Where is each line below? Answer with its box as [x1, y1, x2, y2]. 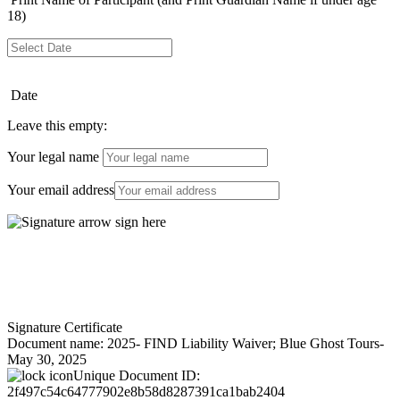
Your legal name [7, 149, 103, 164]
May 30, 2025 [7, 352, 87, 367]
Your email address [7, 182, 114, 197]
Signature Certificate [7, 320, 122, 335]
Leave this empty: [7, 118, 107, 133]
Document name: [7, 336, 107, 351]
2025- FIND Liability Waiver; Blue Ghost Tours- [107, 336, 384, 351]
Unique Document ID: [73, 368, 200, 383]
